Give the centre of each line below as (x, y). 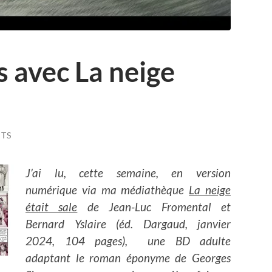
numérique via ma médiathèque (107, 190)
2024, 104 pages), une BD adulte (128, 241)
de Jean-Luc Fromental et (154, 207)
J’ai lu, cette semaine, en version (128, 173)
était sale (52, 207)
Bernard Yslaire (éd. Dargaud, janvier (128, 224)
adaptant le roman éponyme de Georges (128, 258)
